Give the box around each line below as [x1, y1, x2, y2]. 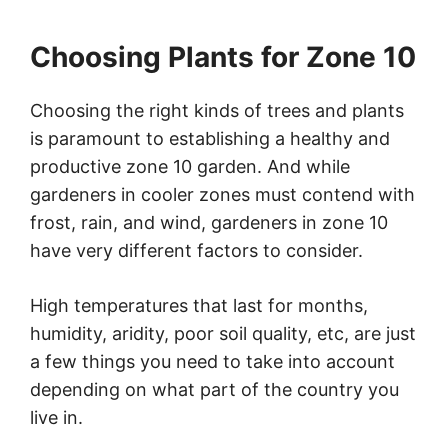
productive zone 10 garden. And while [30, 156, 350, 178]
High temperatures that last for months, [30, 295, 368, 317]
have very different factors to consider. [30, 240, 363, 262]
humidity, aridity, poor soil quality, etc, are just [30, 323, 416, 345]
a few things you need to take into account [30, 351, 395, 373]
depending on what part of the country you [30, 379, 399, 401]
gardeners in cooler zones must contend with [30, 184, 415, 206]
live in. [30, 407, 83, 429]
